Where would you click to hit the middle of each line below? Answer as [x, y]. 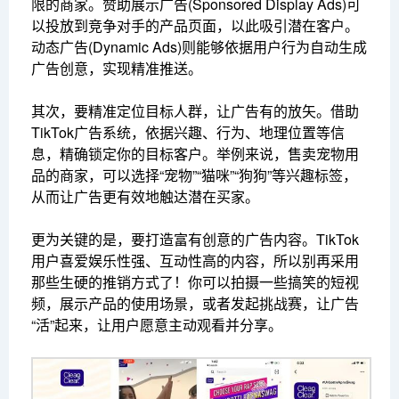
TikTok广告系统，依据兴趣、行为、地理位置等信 [188, 133]
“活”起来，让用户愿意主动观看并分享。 [157, 325]
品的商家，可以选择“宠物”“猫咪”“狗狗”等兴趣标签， [194, 175]
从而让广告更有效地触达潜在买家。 [145, 197]
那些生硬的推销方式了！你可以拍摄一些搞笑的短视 [195, 282]
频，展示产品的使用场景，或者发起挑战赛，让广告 [195, 304]
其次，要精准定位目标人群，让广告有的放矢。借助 [195, 111]
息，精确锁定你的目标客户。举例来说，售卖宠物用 [195, 154]
